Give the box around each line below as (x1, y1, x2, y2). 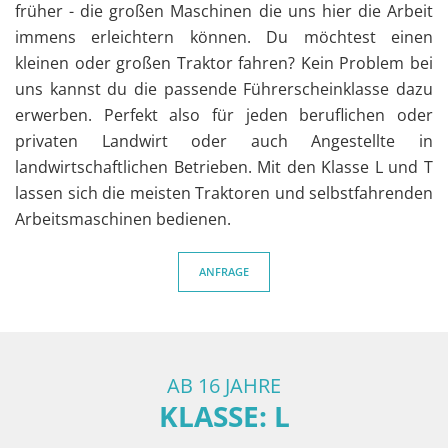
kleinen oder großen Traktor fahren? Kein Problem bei (15, 52, 433, 74)
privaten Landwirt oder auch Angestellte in (15, 130, 433, 152)
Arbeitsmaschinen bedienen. (15, 208, 231, 230)
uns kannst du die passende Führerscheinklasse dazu (15, 78, 433, 100)
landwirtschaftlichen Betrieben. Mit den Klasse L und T (15, 156, 433, 178)
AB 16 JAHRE (167, 372, 281, 399)
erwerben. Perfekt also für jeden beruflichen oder (15, 104, 433, 126)
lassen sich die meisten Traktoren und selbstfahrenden (15, 182, 433, 204)
